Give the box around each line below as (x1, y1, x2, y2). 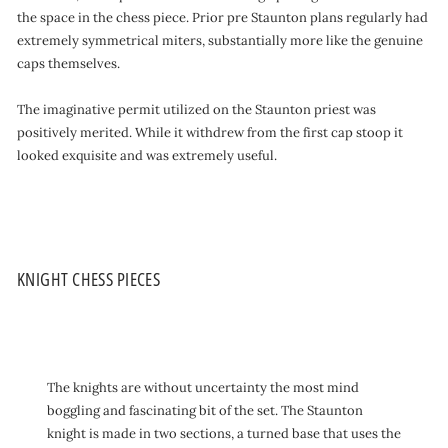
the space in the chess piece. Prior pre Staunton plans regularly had (17, 9, 428, 26)
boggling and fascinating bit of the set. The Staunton (47, 402, 363, 419)
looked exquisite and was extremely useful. (17, 147, 277, 164)
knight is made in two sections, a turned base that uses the (47, 425, 401, 442)
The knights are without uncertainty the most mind (47, 379, 359, 396)
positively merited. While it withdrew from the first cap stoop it (17, 124, 403, 141)
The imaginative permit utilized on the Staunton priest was (17, 101, 376, 118)
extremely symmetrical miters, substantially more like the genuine (17, 32, 423, 49)
